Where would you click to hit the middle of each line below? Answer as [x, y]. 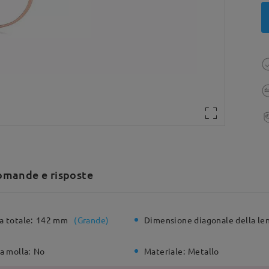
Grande [92, 220]
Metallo [204, 251]
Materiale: [165, 251]
